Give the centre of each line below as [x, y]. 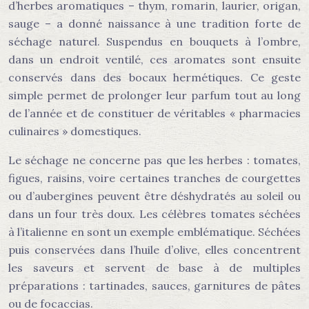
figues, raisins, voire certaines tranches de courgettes [154, 178]
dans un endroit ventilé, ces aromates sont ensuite [154, 59]
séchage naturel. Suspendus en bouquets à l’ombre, [154, 41]
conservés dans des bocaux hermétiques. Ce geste [154, 77]
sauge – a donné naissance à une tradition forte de [154, 23]
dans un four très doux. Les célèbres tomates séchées [154, 214]
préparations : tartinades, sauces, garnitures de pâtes [154, 286]
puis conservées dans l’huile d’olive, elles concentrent [154, 250]
